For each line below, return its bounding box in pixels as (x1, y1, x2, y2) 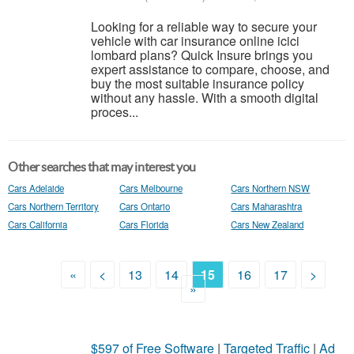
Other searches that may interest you (8, 160, 196, 174)
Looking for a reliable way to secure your (91, 17, 317, 36)
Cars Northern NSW (231, 182, 311, 194)
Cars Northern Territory (8, 200, 99, 213)
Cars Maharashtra (231, 200, 303, 213)
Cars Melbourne (119, 182, 183, 194)
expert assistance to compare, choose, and (91, 60, 330, 78)
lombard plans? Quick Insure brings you (91, 46, 313, 64)
